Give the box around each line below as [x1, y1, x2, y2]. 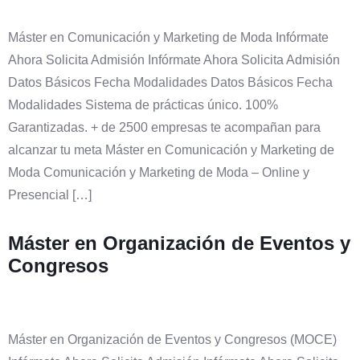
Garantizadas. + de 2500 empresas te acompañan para [8, 120, 321, 134]
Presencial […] [8, 187, 92, 202]
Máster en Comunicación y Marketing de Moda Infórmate [8, 30, 329, 44]
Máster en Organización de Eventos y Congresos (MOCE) [8, 332, 337, 346]
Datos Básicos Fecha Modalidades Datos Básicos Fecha [8, 75, 333, 89]
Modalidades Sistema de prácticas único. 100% [8, 97, 278, 112]
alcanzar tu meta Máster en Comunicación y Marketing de [8, 142, 334, 157]
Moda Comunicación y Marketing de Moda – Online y [8, 165, 309, 179]
